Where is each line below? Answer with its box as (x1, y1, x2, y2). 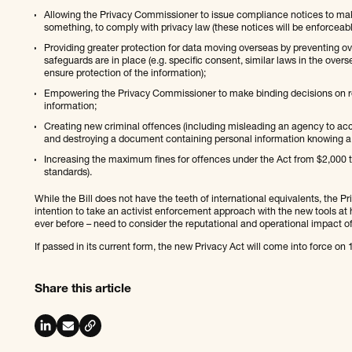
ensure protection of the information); (43, 68, 206, 79)
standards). (43, 167, 92, 178)
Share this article (34, 284, 131, 296)
